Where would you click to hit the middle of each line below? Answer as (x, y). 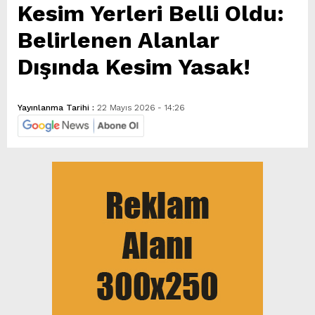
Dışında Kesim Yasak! (134, 66)
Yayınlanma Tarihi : (57, 107)
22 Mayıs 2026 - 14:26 (141, 107)
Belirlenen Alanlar (118, 40)
